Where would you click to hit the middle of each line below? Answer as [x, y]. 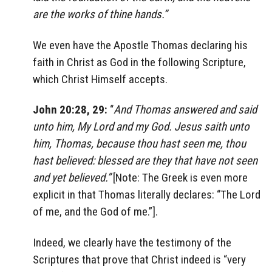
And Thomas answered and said [185, 110]
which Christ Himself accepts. [100, 79]
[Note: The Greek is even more [179, 178]
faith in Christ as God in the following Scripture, [139, 62]
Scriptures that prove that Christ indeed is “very [139, 260]
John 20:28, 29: [71, 110]
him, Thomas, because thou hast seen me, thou [139, 144]
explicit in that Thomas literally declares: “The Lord [147, 195]
